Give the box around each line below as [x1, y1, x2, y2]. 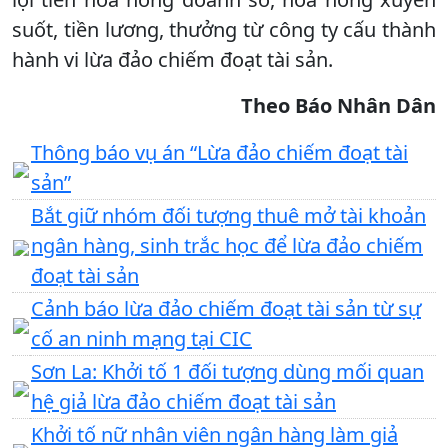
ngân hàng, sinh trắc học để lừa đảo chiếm [31, 231, 423, 259]
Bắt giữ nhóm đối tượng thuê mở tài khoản [31, 201, 426, 229]
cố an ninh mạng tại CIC [31, 324, 252, 352]
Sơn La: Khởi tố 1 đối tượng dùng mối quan [31, 357, 424, 385]
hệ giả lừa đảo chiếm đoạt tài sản [31, 387, 336, 415]
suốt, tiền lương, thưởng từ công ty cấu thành [12, 15, 436, 43]
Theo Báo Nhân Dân [241, 91, 436, 119]
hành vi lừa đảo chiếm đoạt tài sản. [12, 45, 333, 73]
